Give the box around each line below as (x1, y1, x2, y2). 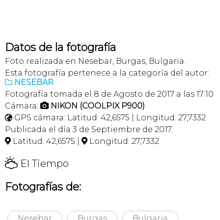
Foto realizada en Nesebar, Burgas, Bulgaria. (5, 56, 186, 66)
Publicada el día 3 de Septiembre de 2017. (5, 124, 173, 134)
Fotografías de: (5, 180, 81, 193)
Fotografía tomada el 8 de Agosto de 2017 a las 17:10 (5, 89, 214, 99)
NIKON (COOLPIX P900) (51, 101, 145, 110)
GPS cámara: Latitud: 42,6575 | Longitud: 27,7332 (12, 112, 206, 122)
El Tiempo (18, 157, 69, 169)
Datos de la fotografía (5, 40, 116, 54)
